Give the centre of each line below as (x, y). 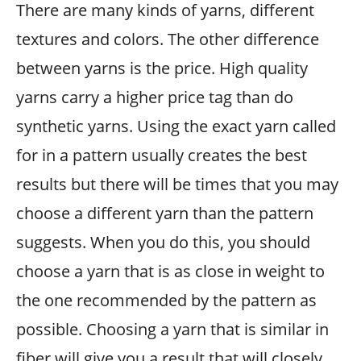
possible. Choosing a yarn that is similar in (172, 329)
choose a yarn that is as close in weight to (170, 271)
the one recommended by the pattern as (166, 300)
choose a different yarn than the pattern (165, 213)
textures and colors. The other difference (168, 39)
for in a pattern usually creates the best (162, 155)
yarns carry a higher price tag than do (155, 97)
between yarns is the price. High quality (162, 68)
